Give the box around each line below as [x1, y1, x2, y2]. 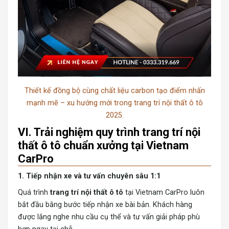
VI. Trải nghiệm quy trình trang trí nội [18, 126, 200, 139]
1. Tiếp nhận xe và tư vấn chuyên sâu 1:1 [18, 172, 161, 181]
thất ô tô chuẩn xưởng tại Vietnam [18, 139, 189, 152]
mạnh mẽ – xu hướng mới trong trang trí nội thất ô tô [26, 99, 203, 108]
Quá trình [18, 188, 50, 197]
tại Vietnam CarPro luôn [123, 188, 204, 197]
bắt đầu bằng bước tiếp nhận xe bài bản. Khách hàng [18, 200, 192, 210]
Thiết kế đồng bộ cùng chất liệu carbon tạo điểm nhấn [24, 86, 205, 96]
